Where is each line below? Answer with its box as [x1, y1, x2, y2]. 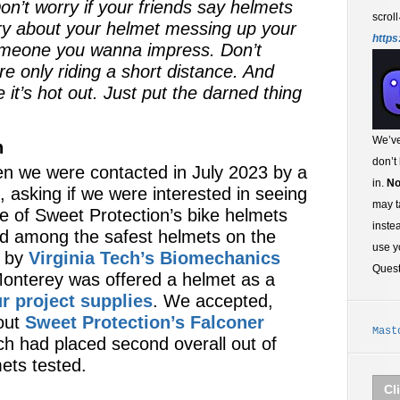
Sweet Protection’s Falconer [25, 312, 264, 332]
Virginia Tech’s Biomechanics [29, 248, 280, 268]
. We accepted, [153, 291, 273, 311]
